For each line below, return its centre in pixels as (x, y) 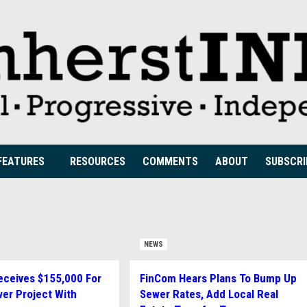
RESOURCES (98, 161)
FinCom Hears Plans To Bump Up (218, 278)
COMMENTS (170, 161)
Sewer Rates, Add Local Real (209, 294)
